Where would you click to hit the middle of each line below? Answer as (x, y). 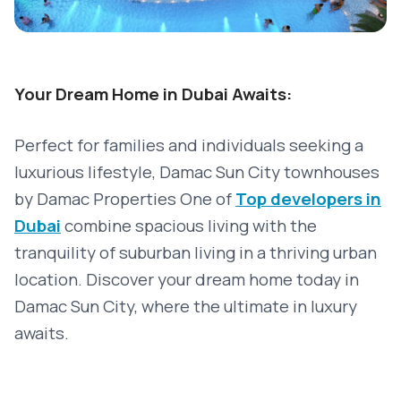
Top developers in (308, 199)
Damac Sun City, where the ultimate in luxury (186, 306)
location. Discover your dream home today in (187, 279)
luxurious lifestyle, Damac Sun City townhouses (197, 172)
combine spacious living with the (189, 226)
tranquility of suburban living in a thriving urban (196, 252)
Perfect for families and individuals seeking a (189, 145)
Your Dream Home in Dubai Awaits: (153, 94)
